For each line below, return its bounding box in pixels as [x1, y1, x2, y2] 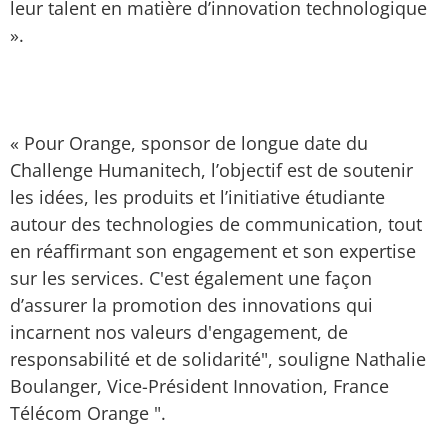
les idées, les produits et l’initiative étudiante [10, 185, 385, 209]
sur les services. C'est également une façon [10, 266, 372, 290]
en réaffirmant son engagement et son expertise [10, 239, 416, 263]
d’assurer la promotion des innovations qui [10, 293, 373, 317]
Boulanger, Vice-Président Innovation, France [10, 374, 389, 398]
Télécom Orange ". [10, 401, 166, 425]
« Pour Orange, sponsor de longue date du [10, 131, 368, 155]
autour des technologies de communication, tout [10, 212, 422, 236]
